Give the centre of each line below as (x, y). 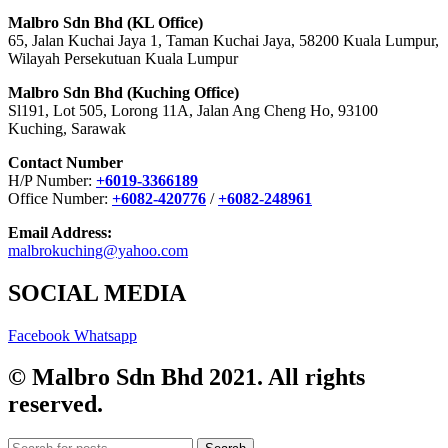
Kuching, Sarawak (67, 128)
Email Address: (60, 232)
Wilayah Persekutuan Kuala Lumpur (123, 58)
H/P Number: (52, 180)
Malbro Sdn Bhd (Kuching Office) (123, 92)
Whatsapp (105, 335)
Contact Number (65, 162)
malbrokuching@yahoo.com (98, 250)
